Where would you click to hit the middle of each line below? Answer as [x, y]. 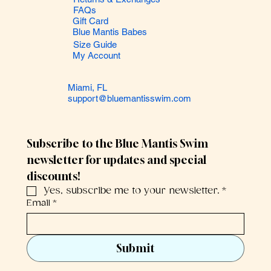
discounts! [53, 176]
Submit [135, 248]
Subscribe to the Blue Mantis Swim [117, 143]
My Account [96, 55]
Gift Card [90, 21]
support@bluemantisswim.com [129, 98]
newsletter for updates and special [116, 159]
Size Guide [95, 44]
